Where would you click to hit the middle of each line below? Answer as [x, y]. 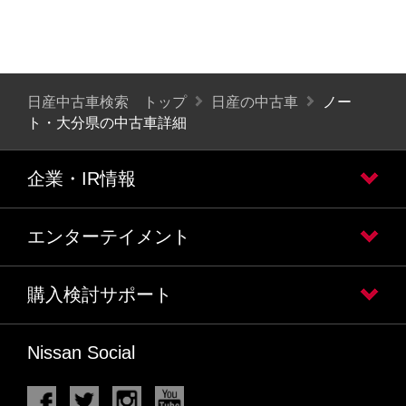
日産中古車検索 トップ [107, 102]
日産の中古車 [255, 102]
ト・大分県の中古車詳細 [107, 122]
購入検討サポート [100, 294]
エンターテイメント [109, 236]
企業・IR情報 [82, 178]
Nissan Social [81, 352]
